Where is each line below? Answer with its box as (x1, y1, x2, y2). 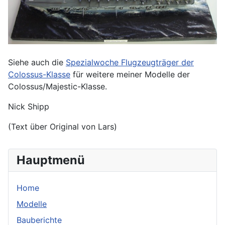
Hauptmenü (17, 153, 85, 168)
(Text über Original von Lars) (8, 122, 117, 132)
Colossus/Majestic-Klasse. (8, 81, 107, 92)
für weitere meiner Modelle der (70, 69, 190, 80)
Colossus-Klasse (8, 69, 70, 80)
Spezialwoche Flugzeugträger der (66, 57, 194, 68)
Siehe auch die (8, 57, 66, 68)
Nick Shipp (8, 101, 49, 112)
